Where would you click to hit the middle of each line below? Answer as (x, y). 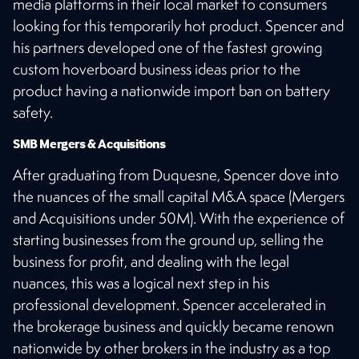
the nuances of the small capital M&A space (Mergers (179, 196)
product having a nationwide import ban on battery (171, 90)
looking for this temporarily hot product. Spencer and (178, 25)
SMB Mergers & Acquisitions (89, 143)
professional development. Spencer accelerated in (169, 304)
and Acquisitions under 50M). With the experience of (179, 218)
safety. (33, 112)
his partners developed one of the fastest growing (167, 47)
